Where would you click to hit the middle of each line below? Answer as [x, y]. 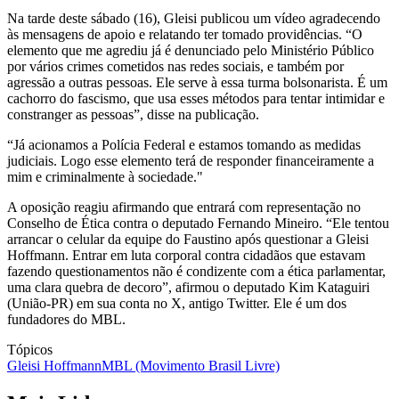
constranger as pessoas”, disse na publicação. [133, 114]
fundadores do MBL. [66, 319]
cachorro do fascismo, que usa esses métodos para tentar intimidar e [196, 98]
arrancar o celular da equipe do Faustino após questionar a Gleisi [188, 239]
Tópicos [30, 349]
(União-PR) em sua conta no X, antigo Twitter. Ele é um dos [177, 303]
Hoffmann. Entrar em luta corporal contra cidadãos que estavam [186, 255]
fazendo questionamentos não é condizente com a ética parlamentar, [196, 271]
